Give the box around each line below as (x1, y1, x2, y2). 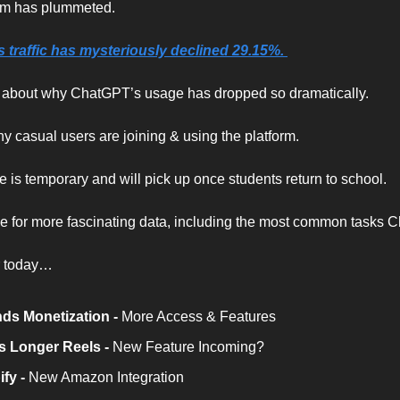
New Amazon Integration (25, 369, 184, 385)
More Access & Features (121, 308, 276, 324)
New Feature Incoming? (112, 338, 264, 354)
